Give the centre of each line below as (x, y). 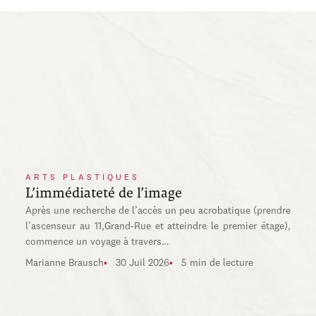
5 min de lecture (217, 263)
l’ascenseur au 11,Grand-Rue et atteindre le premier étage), (158, 226)
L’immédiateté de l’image (103, 193)
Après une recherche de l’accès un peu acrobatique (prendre (158, 211)
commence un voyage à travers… (97, 242)
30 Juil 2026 (142, 263)
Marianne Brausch (64, 263)
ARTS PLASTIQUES (82, 178)
